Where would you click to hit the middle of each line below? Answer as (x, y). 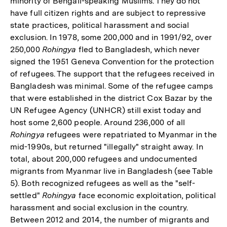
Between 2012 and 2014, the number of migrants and (110, 219)
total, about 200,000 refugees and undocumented (104, 159)
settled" (26, 195)
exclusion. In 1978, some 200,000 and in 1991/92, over (111, 37)
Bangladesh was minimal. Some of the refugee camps (112, 86)
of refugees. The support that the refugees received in (112, 73)
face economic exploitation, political (146, 195)
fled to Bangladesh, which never (138, 49)
